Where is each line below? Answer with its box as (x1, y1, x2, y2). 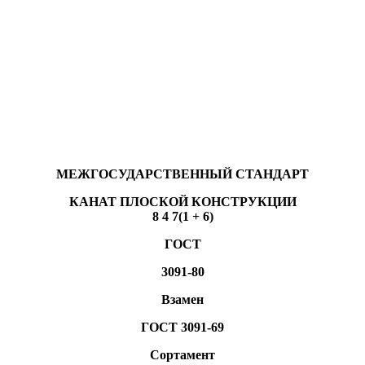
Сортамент (150, 347, 215, 362)
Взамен (161, 292, 204, 306)
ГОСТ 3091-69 (141, 319, 224, 334)
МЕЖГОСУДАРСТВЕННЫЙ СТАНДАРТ (56, 166, 309, 181)
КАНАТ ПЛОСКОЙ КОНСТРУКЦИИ (68, 194, 297, 209)
